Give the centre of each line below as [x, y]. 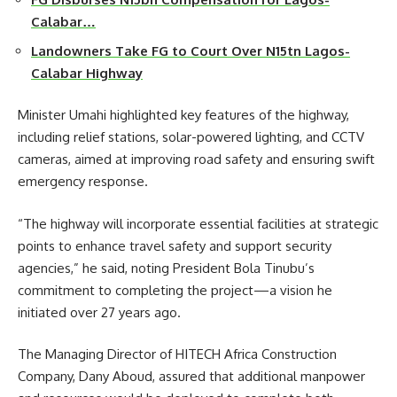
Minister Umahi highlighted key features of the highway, [183, 115]
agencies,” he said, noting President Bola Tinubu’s [166, 268]
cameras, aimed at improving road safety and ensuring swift [196, 160]
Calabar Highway [87, 73]
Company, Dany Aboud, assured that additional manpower [191, 377]
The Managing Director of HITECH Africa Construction [177, 354]
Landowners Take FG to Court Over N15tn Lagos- [191, 51]
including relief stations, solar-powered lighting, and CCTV [191, 137]
